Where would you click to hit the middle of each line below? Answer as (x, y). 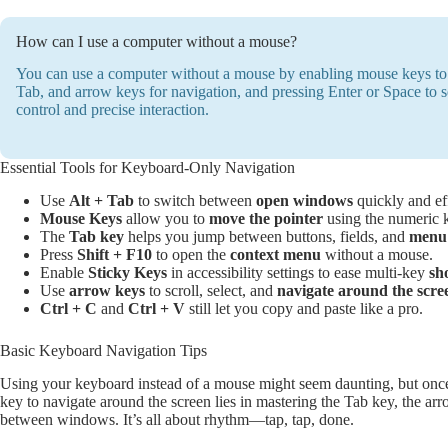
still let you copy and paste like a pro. (304, 309)
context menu (275, 255)
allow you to (165, 219)
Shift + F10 (114, 255)
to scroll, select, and (211, 291)
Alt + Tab (101, 201)
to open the (191, 255)
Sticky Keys (127, 273)
